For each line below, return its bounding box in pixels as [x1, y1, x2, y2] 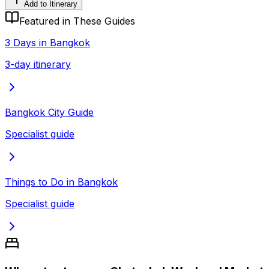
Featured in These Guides [19, 14, 135, 27]
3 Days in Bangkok [5, 36, 90, 49]
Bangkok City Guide [5, 106, 94, 118]
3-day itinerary [5, 58, 71, 70]
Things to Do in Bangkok [5, 175, 118, 188]
